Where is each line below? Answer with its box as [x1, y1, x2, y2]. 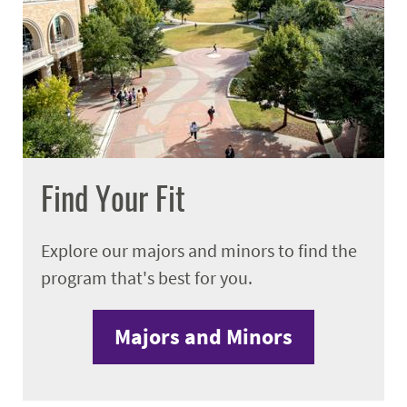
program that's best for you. [40, 265, 253, 289]
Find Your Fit [40, 174, 185, 222]
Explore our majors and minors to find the [40, 238, 357, 262]
